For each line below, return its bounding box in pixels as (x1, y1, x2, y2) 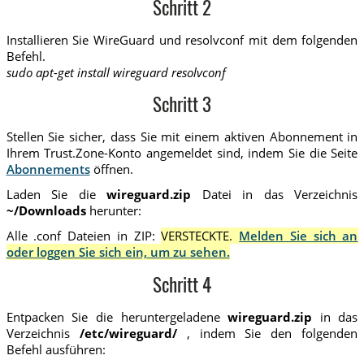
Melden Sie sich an (239, 227, 358, 245)
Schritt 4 (153, 278, 211, 297)
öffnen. (89, 160, 133, 177)
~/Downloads (6, 202, 86, 219)
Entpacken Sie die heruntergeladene (6, 308, 228, 325)
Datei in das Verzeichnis (191, 186, 358, 203)
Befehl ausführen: (6, 340, 106, 357)
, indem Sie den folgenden (176, 324, 358, 341)
